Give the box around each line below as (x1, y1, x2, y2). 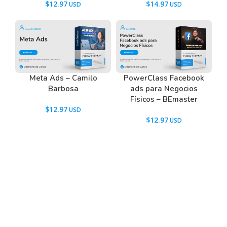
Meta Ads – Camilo (29, 72, 97, 83)
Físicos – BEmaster (130, 94, 198, 104)
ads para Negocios (130, 83, 198, 94)
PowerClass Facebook (124, 72, 204, 83)
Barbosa (48, 83, 79, 94)
